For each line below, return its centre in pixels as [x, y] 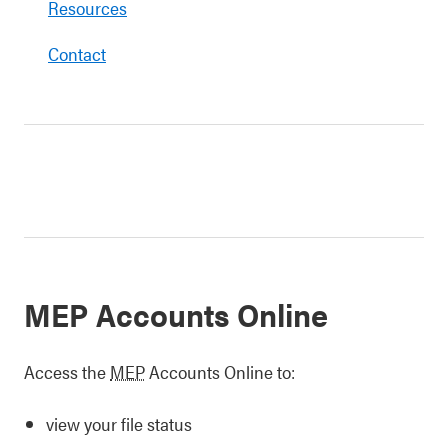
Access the [67, 371]
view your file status [119, 423]
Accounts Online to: [220, 371]
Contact [77, 53]
